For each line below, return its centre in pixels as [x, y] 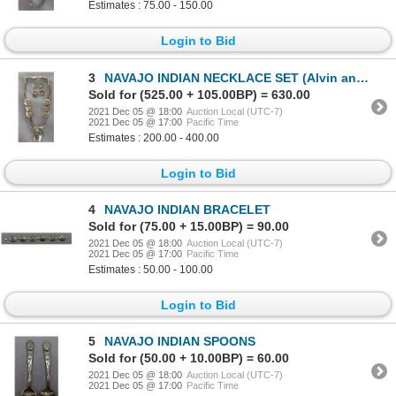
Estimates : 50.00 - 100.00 [151, 269]
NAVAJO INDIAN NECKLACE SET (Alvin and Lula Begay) [230, 77]
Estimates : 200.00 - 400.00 [154, 137]
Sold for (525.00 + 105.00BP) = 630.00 [199, 94]
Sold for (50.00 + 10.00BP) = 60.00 [189, 358]
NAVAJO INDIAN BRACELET [187, 209]
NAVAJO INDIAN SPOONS [180, 342]
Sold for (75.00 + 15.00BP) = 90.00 [189, 226]
